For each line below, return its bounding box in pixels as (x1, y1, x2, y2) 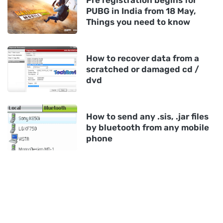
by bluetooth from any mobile (86, 122, 209, 132)
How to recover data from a (86, 53, 199, 63)
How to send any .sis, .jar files (86, 111, 209, 121)
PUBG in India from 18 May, (86, 6, 196, 16)
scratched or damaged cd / (86, 64, 199, 74)
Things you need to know (86, 17, 190, 27)
